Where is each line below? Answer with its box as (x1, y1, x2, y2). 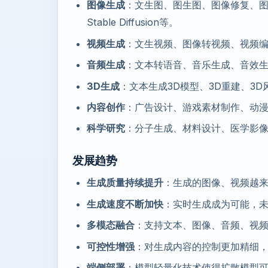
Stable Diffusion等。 (87, 16, 178, 29)
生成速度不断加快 (87, 197, 163, 210)
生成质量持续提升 (87, 176, 163, 189)
